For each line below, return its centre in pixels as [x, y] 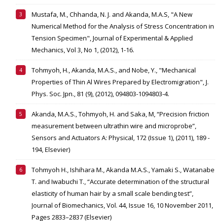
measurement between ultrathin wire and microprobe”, [114, 126]
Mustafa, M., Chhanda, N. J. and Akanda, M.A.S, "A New [112, 15]
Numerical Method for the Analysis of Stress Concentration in [123, 26]
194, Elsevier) [51, 150]
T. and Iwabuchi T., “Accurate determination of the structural [120, 182]
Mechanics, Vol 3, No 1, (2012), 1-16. [83, 50]
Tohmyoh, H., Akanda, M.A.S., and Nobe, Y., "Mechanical [114, 70]
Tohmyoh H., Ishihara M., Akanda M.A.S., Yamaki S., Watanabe [123, 170]
